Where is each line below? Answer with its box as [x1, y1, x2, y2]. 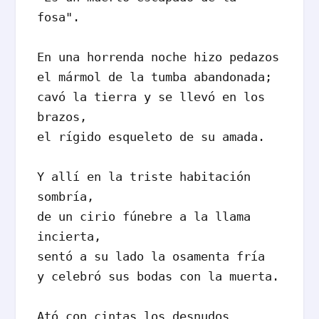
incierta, [37, 229, 109, 244]
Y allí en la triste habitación [37, 169, 251, 184]
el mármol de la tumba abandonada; [37, 70, 273, 85]
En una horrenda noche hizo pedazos [37, 50, 280, 65]
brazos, [37, 110, 95, 125]
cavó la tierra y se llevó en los [37, 90, 266, 105]
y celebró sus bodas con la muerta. [37, 269, 280, 284]
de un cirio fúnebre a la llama [37, 209, 251, 224]
